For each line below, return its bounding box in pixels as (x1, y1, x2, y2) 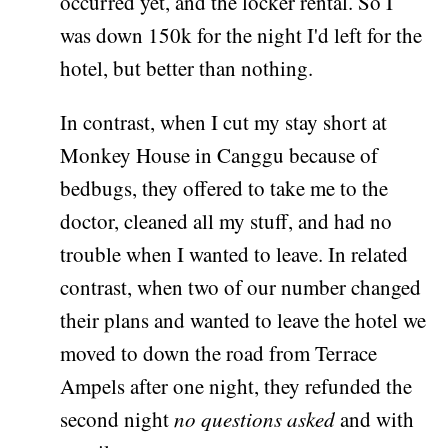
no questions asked (174, 405, 336, 434)
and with (335, 405, 415, 434)
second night (60, 405, 175, 434)
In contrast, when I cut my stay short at (60, 108, 388, 137)
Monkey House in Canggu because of (60, 141, 379, 170)
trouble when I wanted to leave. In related (60, 240, 409, 269)
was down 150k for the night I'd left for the (60, 21, 423, 50)
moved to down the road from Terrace (60, 339, 378, 368)
